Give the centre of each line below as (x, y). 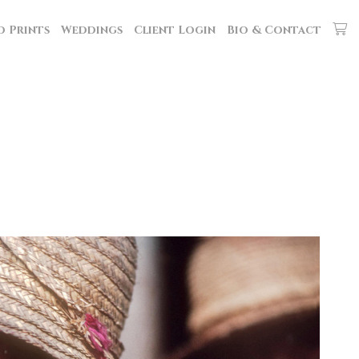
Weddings (92, 30)
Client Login (175, 30)
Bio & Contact (274, 30)
